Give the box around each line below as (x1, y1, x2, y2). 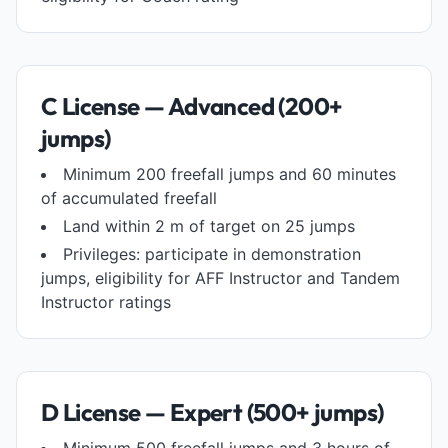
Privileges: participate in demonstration (63, 244, 361, 264)
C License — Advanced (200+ (41, 91, 343, 121)
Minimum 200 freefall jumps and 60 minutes (63, 164, 396, 184)
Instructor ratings (41, 292, 171, 312)
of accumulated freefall (41, 188, 217, 208)
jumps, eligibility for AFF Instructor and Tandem (41, 268, 400, 288)
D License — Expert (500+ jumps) (41, 397, 384, 427)
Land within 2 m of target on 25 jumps (63, 216, 355, 236)
